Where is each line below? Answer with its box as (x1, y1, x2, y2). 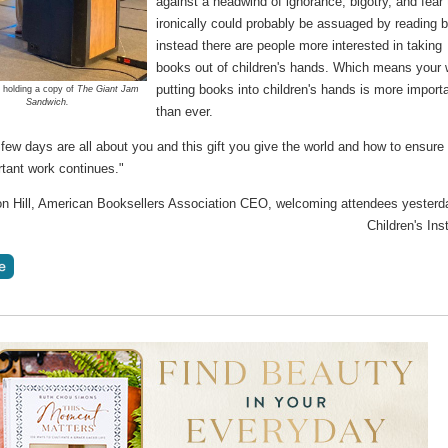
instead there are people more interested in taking (156, 38, 443, 54)
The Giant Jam (76, 84, 139, 95)
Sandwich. (26, 97, 70, 108)
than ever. (156, 104, 214, 120)
